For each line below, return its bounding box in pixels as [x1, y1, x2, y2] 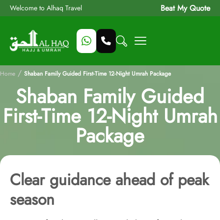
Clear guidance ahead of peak [10, 168, 209, 191]
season [10, 188, 55, 211]
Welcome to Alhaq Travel [10, 3, 82, 13]
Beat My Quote [161, 2, 210, 14]
